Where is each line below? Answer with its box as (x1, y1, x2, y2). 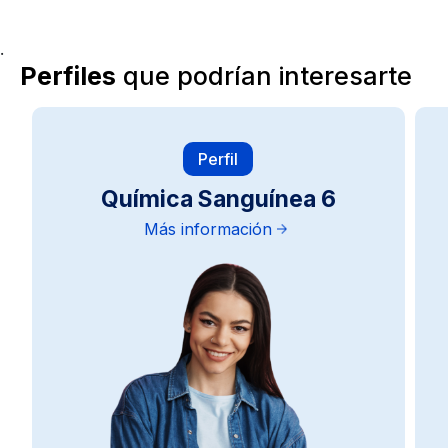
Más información (144, 219, 273, 240)
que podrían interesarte (116, 61, 412, 92)
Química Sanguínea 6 (100, 185, 336, 214)
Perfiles (20, 61, 116, 92)
